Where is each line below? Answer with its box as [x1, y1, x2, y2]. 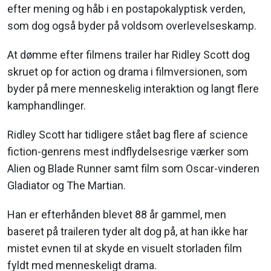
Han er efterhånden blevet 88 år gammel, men [7, 208, 226, 221]
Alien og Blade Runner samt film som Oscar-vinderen [7, 162, 260, 175]
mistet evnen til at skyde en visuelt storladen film [7, 242, 242, 255]
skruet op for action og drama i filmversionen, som [7, 65, 247, 79]
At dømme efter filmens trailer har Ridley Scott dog [7, 48, 250, 62]
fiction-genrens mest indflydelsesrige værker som [7, 145, 249, 158]
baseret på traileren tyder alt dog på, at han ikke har [7, 225, 248, 238]
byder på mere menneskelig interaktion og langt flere [7, 82, 259, 96]
